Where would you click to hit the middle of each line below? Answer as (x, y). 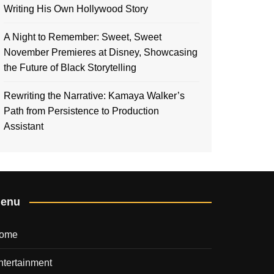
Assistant (24, 126)
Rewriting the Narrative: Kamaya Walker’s (94, 95)
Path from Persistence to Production (81, 111)
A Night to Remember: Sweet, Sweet (83, 37)
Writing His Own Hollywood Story (76, 9)
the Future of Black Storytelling (70, 67)
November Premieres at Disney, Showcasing (101, 52)
